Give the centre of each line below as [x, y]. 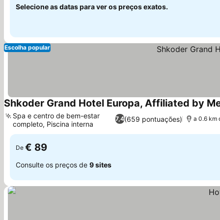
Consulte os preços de [53, 165]
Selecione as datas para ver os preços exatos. [92, 7]
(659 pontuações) [153, 119]
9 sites [100, 165]
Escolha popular [27, 47]
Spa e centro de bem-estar [56, 116]
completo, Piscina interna [53, 124]
